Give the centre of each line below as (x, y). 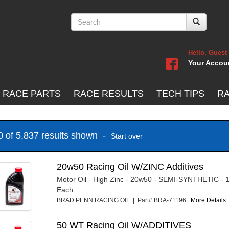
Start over (127, 136)
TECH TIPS (180, 93)
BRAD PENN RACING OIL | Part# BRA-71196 (124, 200)
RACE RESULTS (108, 93)
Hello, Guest (208, 52)
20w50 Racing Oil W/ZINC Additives (130, 166)
